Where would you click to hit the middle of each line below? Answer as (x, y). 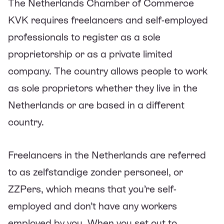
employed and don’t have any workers (92, 206)
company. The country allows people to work (108, 71)
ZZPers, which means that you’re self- (92, 189)
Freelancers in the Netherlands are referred (107, 155)
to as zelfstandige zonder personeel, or (95, 172)
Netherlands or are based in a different (96, 105)
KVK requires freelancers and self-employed (108, 20)
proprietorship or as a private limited (90, 54)
